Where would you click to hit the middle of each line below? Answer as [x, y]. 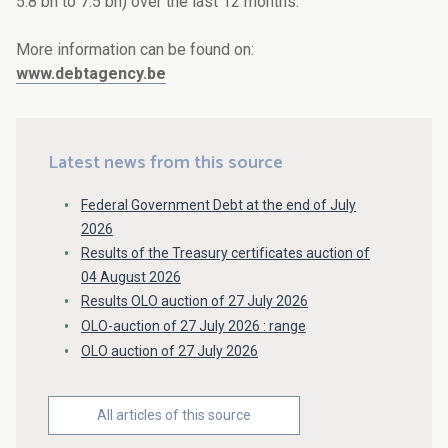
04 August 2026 [131, 277]
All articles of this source [174, 414]
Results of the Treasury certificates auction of [225, 253]
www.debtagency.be [91, 74]
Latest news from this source [165, 163]
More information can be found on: [135, 50]
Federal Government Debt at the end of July [218, 205]
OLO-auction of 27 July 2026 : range [193, 325]
